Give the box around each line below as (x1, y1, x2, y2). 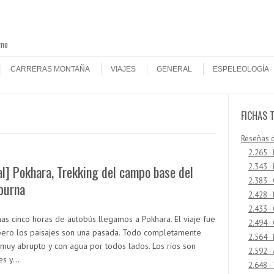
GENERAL (157, 65, 192, 73)
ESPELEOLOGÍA (213, 65, 269, 73)
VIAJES (111, 65, 136, 73)
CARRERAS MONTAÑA (10, 65, 90, 73)
